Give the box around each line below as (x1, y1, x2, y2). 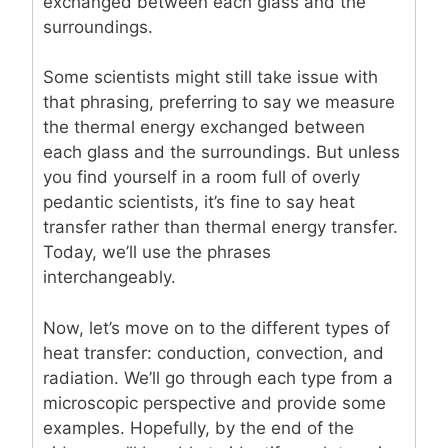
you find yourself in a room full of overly (43, 167, 360, 188)
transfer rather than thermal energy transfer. (43, 217, 398, 238)
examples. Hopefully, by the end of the (43, 417, 354, 438)
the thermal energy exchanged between (43, 117, 365, 138)
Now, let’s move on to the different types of (43, 317, 390, 338)
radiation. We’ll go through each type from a (43, 367, 393, 388)
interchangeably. (43, 267, 176, 288)
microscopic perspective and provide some (43, 392, 386, 413)
